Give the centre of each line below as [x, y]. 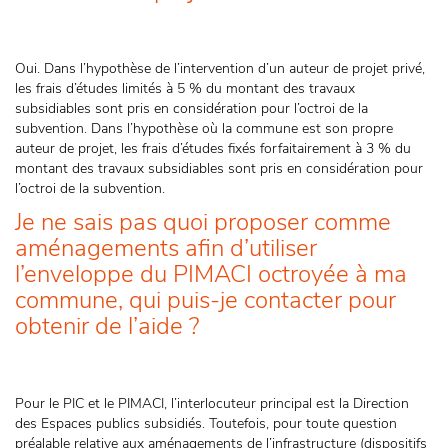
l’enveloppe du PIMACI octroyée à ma [211, 274]
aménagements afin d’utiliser [166, 248]
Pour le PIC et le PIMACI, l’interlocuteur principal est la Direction [212, 403]
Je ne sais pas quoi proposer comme [203, 222]
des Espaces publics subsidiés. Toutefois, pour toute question [206, 423]
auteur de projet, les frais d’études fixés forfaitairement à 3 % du [213, 148]
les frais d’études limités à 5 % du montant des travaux [185, 88]
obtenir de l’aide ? [110, 326]
